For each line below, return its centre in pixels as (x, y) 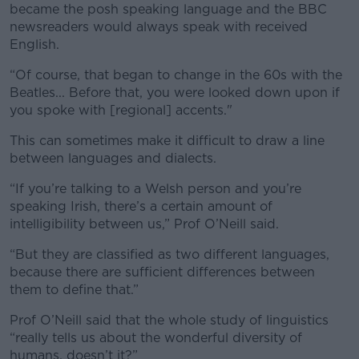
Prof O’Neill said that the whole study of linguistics (169, 320)
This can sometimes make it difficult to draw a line (167, 140)
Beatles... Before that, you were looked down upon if (175, 92)
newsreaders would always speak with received (159, 26)
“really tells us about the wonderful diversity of (156, 337)
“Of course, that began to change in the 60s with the (176, 75)
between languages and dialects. (113, 158)
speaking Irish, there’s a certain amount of (141, 206)
